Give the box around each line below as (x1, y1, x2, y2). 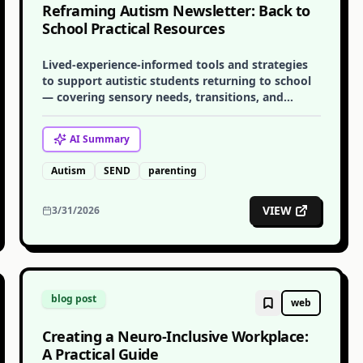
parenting (148, 164, 197, 177)
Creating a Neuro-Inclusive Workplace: (42, 327, 309, 346)
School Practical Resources (42, 19, 225, 38)
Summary (80, 132, 130, 146)
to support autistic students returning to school (42, 73, 311, 88)
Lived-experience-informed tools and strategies (42, 57, 308, 72)
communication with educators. (42, 105, 221, 121)
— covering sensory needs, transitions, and (42, 89, 284, 105)
